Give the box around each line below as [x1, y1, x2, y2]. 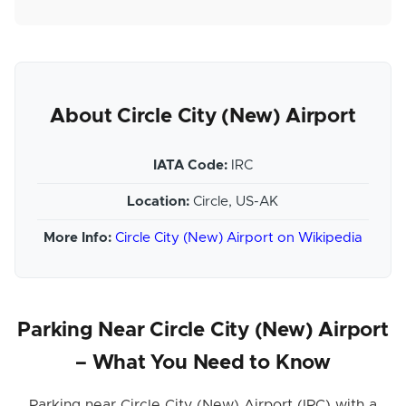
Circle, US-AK [189, 195, 279, 209]
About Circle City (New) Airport [50, 106, 356, 128]
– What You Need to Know [75, 353, 331, 374]
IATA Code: [152, 159, 227, 173]
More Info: [43, 231, 111, 246]
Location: [127, 195, 190, 209]
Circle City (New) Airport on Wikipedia [114, 231, 362, 246]
